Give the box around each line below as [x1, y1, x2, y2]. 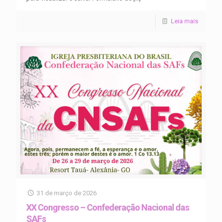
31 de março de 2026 [37, 189, 97, 197]
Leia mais [171, 17, 198, 25]
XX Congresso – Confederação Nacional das [26, 202, 189, 213]
